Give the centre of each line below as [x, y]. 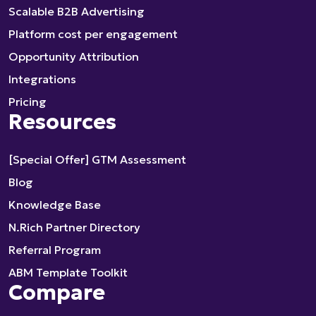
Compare [57, 292]
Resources [62, 122]
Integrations [42, 79]
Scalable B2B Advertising [77, 11]
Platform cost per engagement [93, 34]
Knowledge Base [55, 205]
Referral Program [55, 250]
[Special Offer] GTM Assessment [97, 159]
